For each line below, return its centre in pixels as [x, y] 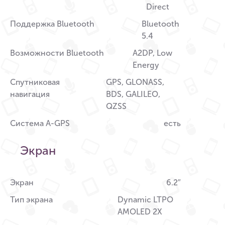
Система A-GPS [40, 124]
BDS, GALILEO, [133, 94]
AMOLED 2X [140, 212]
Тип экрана [31, 200]
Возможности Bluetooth [57, 53]
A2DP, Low [152, 53]
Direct [157, 7]
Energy [146, 65]
